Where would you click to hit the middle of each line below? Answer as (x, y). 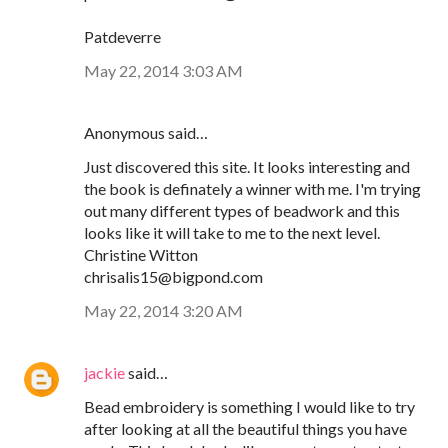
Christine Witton (141, 255)
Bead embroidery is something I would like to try (249, 407)
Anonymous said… (146, 133)
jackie (104, 373)
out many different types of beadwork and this (242, 211)
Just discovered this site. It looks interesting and (247, 167)
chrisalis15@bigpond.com (173, 277)
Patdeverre (122, 37)
